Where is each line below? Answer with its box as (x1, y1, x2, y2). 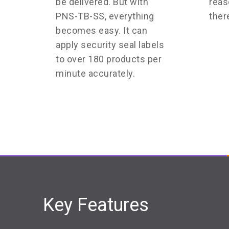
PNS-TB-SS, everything (56, 11, 154, 22)
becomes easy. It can (56, 25, 147, 36)
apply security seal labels (56, 39, 164, 51)
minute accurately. (56, 68, 135, 79)
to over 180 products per (56, 54, 162, 65)
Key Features (43, 194, 149, 216)
